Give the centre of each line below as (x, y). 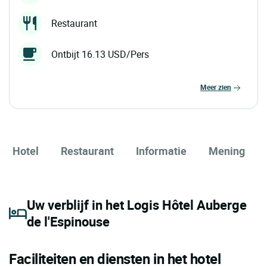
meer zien (219, 87)
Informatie (161, 150)
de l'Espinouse (68, 221)
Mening (227, 150)
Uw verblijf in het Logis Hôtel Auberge (137, 204)
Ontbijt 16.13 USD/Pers (100, 55)
